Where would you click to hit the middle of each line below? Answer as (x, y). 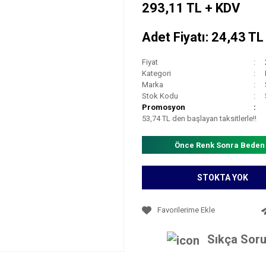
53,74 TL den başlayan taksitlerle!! (199, 118)
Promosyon (164, 107)
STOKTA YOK (223, 177)
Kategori (156, 73)
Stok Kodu (160, 96)
